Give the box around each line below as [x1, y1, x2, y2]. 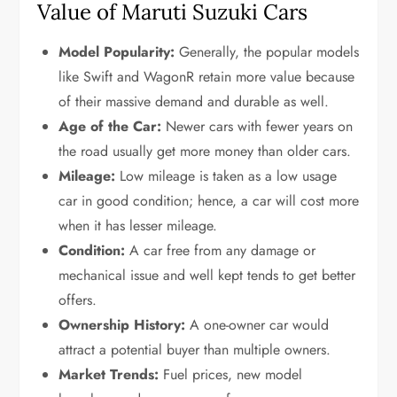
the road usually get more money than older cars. [58, 140, 352, 161]
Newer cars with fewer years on [161, 115, 354, 136]
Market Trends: [58, 363, 160, 385]
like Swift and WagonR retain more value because [58, 66, 355, 87]
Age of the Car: [58, 115, 162, 136]
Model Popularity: [58, 41, 175, 62]
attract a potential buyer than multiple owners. [58, 339, 331, 360]
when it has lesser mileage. [58, 214, 218, 236]
